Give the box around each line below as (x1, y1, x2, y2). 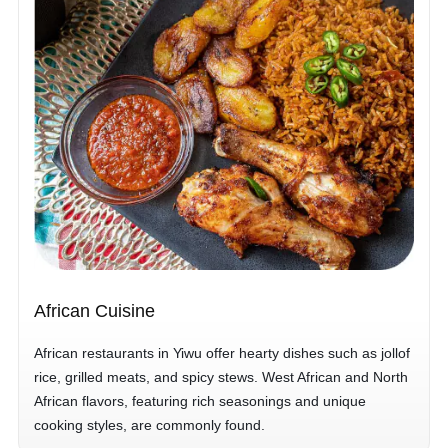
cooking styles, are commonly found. (34, 417, 265, 433)
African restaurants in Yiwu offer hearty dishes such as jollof (34, 345, 410, 361)
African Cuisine (34, 301, 155, 321)
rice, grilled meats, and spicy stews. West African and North (34, 369, 408, 385)
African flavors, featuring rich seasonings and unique (34, 393, 366, 409)
